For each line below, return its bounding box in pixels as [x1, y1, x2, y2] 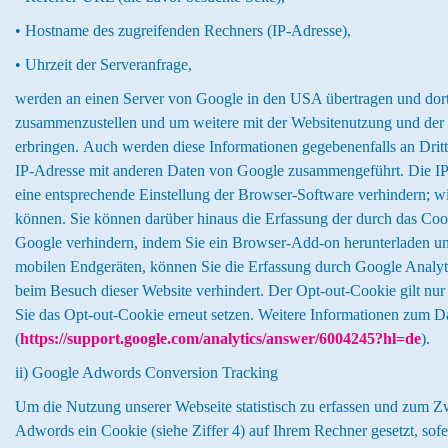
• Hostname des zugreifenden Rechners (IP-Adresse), [15, 22, 351, 39]
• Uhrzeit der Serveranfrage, [15, 56, 192, 73]
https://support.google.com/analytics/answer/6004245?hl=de [20, 330, 421, 347]
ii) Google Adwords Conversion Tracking [15, 364, 278, 381]
